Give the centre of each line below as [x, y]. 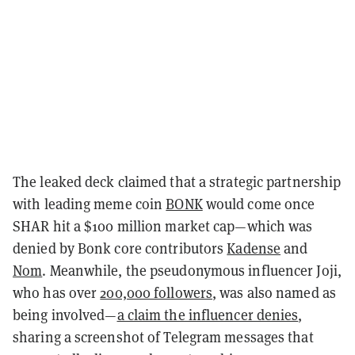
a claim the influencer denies [208, 314]
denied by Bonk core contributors [120, 248]
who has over [57, 292]
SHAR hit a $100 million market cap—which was [163, 225]
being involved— [65, 314]
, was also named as [274, 292]
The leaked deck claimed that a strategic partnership [177, 181]
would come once [259, 203]
